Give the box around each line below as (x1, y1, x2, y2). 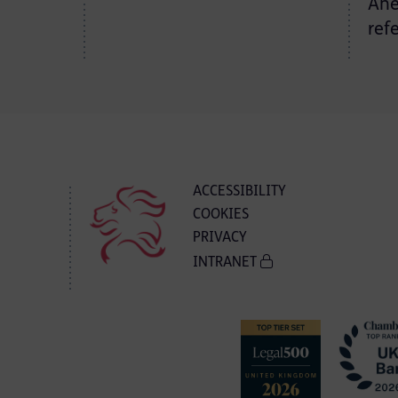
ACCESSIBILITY (193, 185, 287, 199)
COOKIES (193, 208, 250, 222)
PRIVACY (193, 231, 248, 245)
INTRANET (193, 256, 261, 270)
